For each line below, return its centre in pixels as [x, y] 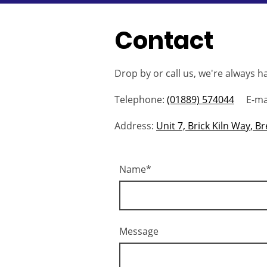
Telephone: [141, 99]
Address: [135, 125]
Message [139, 231]
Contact [166, 40]
